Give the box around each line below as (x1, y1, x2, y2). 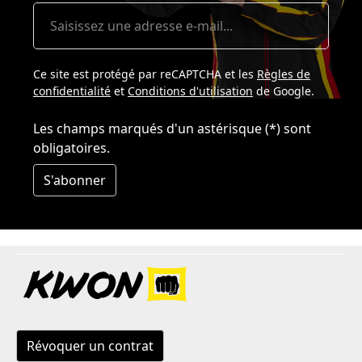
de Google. (253, 83, 314, 99)
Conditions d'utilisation (128, 83, 253, 99)
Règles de (257, 66, 310, 82)
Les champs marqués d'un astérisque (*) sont (33, 120, 311, 138)
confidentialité (33, 83, 111, 99)
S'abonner (44, 171, 106, 190)
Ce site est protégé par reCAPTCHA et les (33, 66, 257, 82)
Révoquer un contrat (27, 337, 154, 356)
